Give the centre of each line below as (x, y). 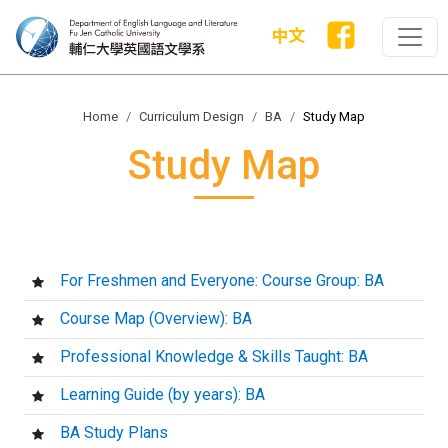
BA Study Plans (114, 432)
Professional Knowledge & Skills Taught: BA (214, 356)
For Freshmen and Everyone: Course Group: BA (222, 280)
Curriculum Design (191, 116)
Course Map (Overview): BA (156, 318)
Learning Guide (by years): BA (162, 394)
